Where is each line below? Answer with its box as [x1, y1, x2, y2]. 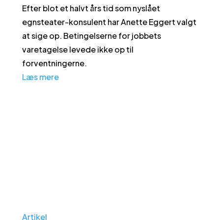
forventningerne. [22, 57, 87, 68]
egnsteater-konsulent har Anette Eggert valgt [22, 16, 196, 27]
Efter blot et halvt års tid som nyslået [22, 2, 160, 13]
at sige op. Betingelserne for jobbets [22, 30, 161, 41]
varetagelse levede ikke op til [22, 44, 134, 55]
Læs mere [22, 71, 59, 82]
